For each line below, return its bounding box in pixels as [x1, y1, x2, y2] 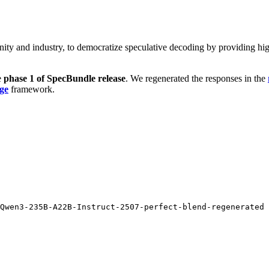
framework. [8, 83, 55, 94]
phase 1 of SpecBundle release [4, 73, 125, 83]
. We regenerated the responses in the [125, 73, 268, 83]
